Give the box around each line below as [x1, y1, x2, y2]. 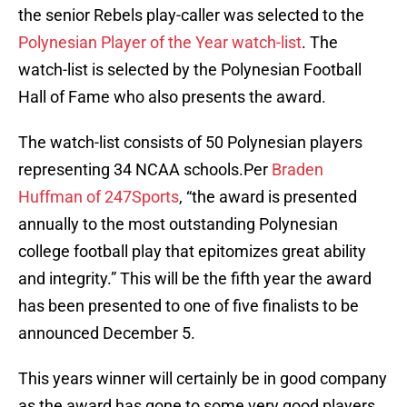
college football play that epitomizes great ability [18, 242, 366, 262]
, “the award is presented [179, 187, 357, 207]
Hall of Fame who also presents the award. [18, 87, 326, 107]
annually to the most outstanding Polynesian [18, 214, 338, 234]
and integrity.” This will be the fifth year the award [18, 269, 372, 289]
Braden [272, 160, 323, 180]
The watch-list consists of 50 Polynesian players [18, 133, 362, 153]
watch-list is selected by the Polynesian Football [18, 60, 362, 80]
